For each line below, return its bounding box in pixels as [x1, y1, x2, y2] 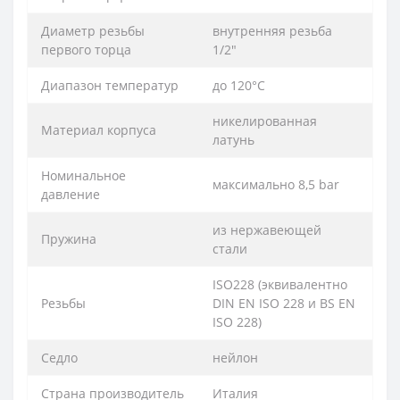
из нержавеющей [212, 221, 321, 238]
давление [41, 185, 100, 203]
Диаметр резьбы [41, 21, 145, 39]
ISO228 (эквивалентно [212, 275, 347, 293]
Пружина [41, 229, 96, 247]
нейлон [212, 348, 258, 366]
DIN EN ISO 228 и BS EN [212, 294, 355, 312]
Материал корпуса [41, 121, 156, 138]
